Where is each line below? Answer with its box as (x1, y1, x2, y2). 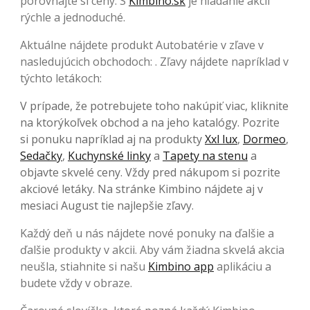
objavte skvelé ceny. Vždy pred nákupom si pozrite (20, 165, 280, 181)
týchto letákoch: (20, 71, 102, 86)
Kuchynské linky (68, 148, 151, 164)
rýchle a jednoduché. (20, 10, 125, 26)
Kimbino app (148, 259, 214, 275)
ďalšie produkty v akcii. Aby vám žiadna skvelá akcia (20, 242, 284, 258)
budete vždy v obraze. (20, 275, 132, 291)
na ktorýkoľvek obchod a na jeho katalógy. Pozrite (20, 115, 280, 131)
